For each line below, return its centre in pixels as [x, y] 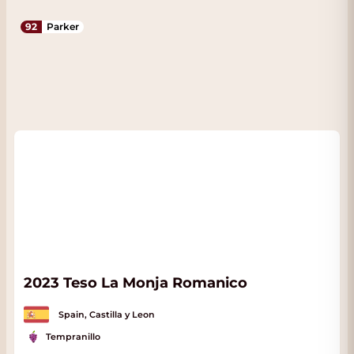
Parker [63, 26]
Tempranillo [73, 337]
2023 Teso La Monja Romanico [136, 283]
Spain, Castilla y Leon [107, 314]
